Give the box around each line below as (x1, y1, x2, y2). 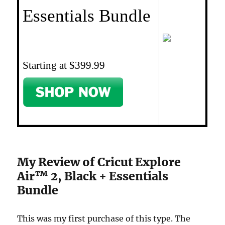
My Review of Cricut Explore (17, 155, 181, 169)
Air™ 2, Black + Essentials (17, 169, 169, 183)
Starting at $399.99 (23, 59, 105, 71)
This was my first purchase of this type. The (17, 213, 191, 223)
